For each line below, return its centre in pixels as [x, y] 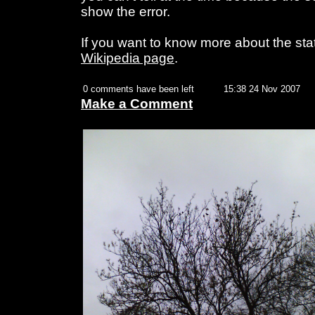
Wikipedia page [128, 58]
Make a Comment [137, 104]
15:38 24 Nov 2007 [262, 89]
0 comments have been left [139, 89]
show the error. [126, 12]
